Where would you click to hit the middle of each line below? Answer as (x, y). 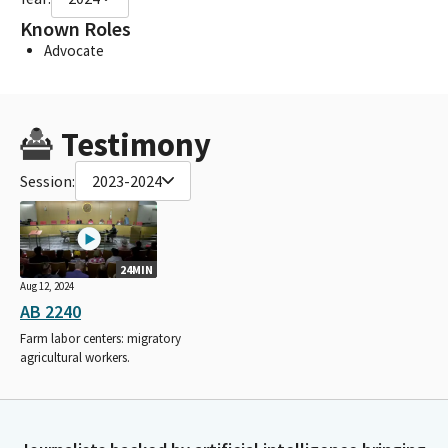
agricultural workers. (75, 357)
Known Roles (75, 28)
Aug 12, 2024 (47, 285)
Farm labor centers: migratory (100, 338)
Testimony (135, 144)
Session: (47, 180)
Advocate (74, 50)
